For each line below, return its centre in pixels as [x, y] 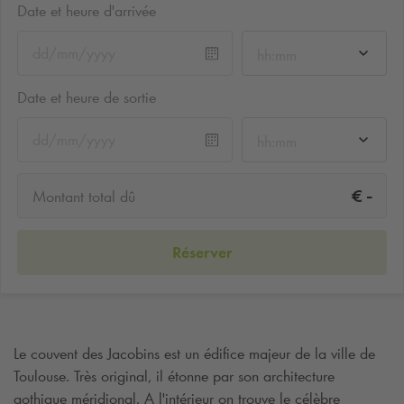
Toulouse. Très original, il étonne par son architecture [174, 376]
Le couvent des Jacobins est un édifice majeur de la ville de [194, 353]
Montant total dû [84, 197]
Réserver [202, 252]
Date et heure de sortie [87, 97]
